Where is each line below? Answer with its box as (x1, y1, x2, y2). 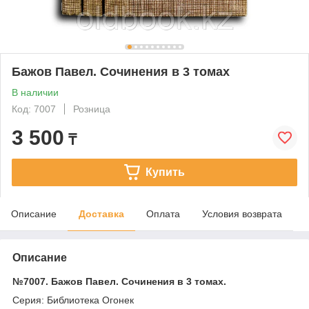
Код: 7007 (12, 103, 56, 114)
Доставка (79, 208, 124, 219)
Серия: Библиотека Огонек (12, 294, 134, 306)
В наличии (12, 86, 59, 98)
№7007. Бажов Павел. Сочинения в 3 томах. (12, 275, 226, 287)
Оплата (146, 208, 180, 219)
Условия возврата (202, 208, 282, 219)
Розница (73, 103, 110, 114)
